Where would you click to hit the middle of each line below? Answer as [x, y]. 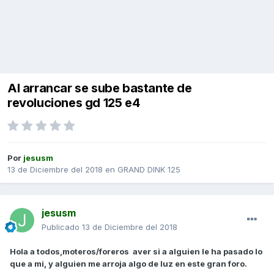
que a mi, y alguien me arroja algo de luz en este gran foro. [128, 264]
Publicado [62, 227]
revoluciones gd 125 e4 [74, 103]
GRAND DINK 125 [149, 170]
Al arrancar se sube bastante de [100, 88]
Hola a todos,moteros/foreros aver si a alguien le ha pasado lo [136, 252]
